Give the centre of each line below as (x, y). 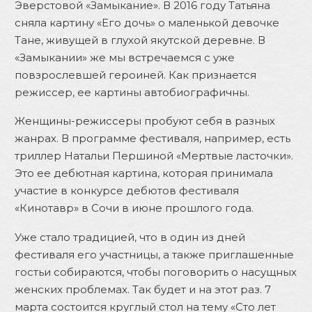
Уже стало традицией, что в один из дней (130, 237)
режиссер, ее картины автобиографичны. (132, 92)
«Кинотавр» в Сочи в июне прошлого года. (134, 208)
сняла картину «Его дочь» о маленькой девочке (147, 22)
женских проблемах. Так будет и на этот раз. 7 (143, 289)
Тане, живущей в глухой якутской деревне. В (140, 40)
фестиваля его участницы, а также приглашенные (154, 254)
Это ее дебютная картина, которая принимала (144, 173)
